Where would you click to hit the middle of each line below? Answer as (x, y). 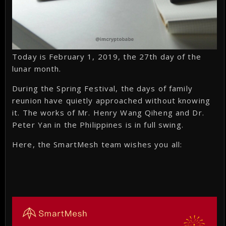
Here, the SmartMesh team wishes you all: (97, 145)
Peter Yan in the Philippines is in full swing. (98, 125)
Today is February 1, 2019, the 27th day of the (107, 57)
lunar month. (37, 69)
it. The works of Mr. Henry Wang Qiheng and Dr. (108, 113)
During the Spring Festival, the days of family (102, 89)
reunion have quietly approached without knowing (111, 101)
